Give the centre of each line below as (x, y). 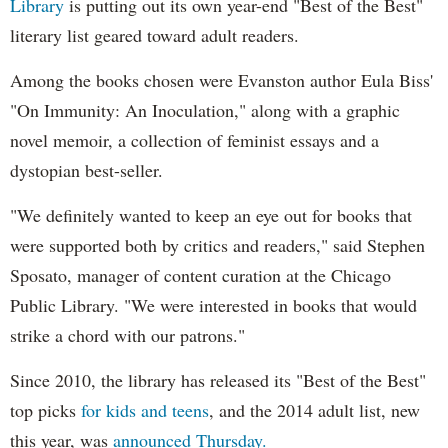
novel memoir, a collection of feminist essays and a (194, 140)
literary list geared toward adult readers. (154, 35)
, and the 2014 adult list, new (314, 410)
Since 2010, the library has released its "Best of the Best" (218, 380)
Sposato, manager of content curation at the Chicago (200, 275)
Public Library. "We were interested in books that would (213, 305)
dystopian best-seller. (86, 170)
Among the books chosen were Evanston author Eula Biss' (221, 80)
